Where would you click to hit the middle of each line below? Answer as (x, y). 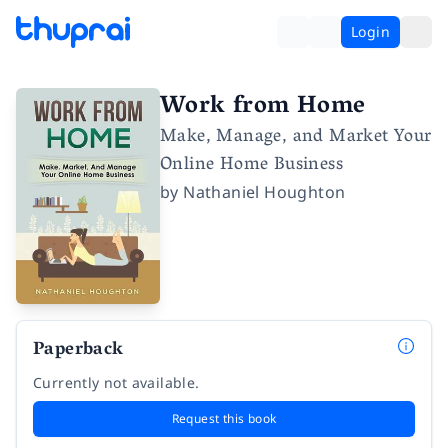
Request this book (224, 418)
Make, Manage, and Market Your (296, 138)
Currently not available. (116, 382)
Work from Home (263, 107)
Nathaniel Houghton (264, 192)
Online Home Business (251, 166)
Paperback (78, 351)
